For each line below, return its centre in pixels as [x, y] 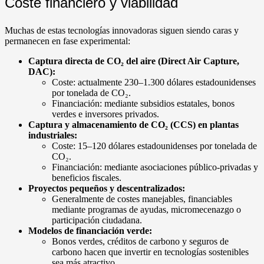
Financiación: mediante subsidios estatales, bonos [143, 103]
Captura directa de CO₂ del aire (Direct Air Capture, [134, 61]
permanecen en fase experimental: [67, 41]
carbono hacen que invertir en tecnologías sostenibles [150, 252]
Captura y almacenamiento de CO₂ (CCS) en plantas [133, 124]
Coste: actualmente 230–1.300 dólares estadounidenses [154, 82]
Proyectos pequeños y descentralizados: [107, 188]
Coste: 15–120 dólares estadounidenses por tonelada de [154, 146]
